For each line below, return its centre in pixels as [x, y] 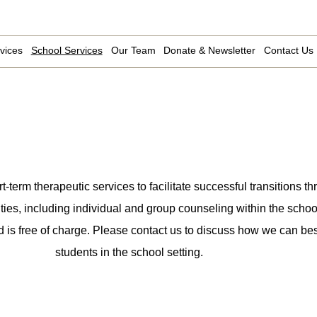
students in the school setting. [129, 252]
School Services [67, 50]
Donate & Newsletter [210, 50]
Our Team [133, 50]
